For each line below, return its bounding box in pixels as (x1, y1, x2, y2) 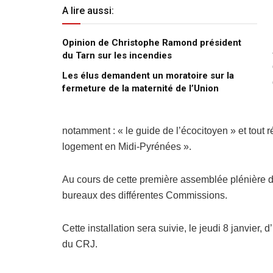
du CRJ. (62, 238, 97, 249)
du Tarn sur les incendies (62, 49, 172, 61)
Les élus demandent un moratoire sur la (62, 69, 234, 81)
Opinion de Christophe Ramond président (62, 37, 241, 48)
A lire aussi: (62, 4, 114, 16)
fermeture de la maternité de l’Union (62, 82, 219, 94)
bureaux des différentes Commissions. (62, 190, 227, 200)
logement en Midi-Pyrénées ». (62, 141, 191, 152)
